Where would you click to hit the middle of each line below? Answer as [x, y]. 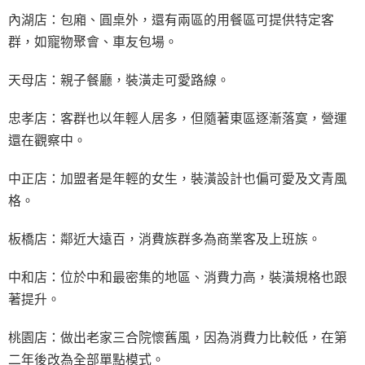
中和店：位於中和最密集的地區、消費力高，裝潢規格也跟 [178, 277]
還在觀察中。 [47, 140]
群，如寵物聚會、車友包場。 [93, 41]
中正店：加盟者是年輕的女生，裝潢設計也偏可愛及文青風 [178, 178]
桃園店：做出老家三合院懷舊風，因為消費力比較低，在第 [178, 337]
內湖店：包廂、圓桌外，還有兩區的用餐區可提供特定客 [171, 19]
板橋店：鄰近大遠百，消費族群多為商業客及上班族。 [165, 238]
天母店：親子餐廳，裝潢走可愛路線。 [119, 79]
